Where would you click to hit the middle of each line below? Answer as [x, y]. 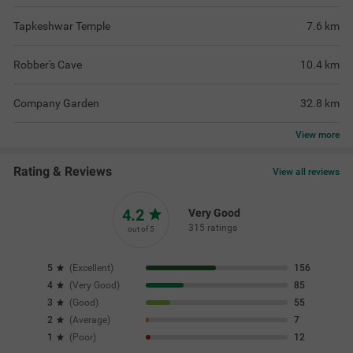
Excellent [91, 268]
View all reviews [306, 172]
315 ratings [213, 227]
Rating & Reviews [63, 171]
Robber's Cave [48, 64]
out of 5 [141, 229]
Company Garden [56, 103]
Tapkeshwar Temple [62, 26]
